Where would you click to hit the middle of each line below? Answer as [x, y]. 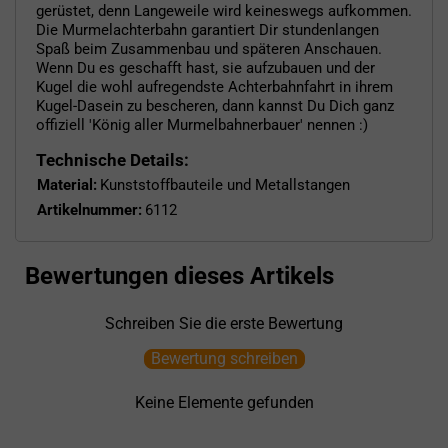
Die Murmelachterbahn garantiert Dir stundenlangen [207, 29]
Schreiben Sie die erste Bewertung [224, 323]
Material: [67, 184]
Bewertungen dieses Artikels [179, 275]
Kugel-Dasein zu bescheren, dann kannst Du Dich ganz [215, 105]
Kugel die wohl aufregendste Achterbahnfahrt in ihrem [214, 86]
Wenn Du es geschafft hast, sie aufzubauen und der [205, 67]
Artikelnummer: [89, 209]
